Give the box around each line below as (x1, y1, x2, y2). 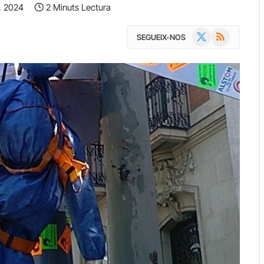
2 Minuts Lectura (46, 2, 111, 13)
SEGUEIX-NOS (137, 32, 186, 42)
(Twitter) (192, 41, 220, 51)
